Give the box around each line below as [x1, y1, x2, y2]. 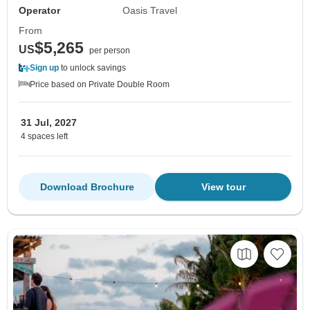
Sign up [30, 63, 59, 73]
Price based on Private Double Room [30, 80, 170, 90]
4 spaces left [21, 131, 68, 142]
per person [89, 46, 130, 56]
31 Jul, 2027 [21, 117, 77, 129]
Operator [19, 5, 60, 17]
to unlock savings [59, 63, 126, 73]
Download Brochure [39, 181, 134, 193]
